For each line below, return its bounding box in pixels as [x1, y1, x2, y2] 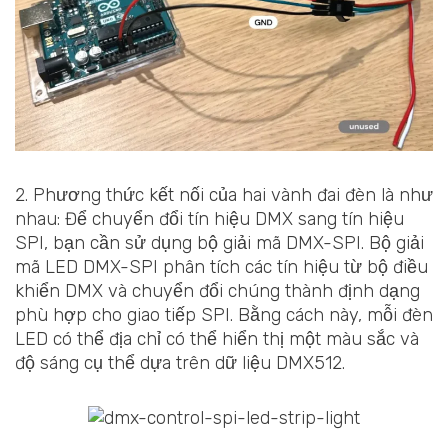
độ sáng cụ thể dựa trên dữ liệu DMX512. [15, 351, 345, 374]
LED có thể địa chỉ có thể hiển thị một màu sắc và [15, 327, 419, 350]
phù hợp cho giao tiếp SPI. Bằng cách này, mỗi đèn [15, 303, 433, 326]
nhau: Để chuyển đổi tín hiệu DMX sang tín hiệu [15, 207, 404, 230]
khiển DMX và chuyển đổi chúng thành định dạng [15, 279, 420, 302]
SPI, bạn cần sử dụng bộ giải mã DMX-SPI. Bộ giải [15, 231, 424, 254]
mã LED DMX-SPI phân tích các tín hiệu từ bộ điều [15, 255, 428, 278]
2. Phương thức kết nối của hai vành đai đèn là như [15, 183, 433, 206]
